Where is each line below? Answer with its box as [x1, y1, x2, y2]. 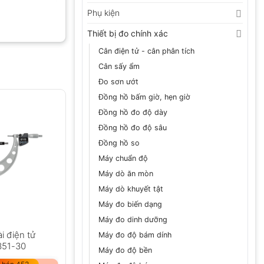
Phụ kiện [87, 8, 120, 18]
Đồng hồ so [98, 138, 140, 148]
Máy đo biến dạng [98, 200, 162, 209]
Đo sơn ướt [98, 77, 138, 87]
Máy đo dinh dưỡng [98, 215, 167, 225]
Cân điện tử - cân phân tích [98, 47, 194, 56]
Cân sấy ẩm [98, 62, 140, 71]
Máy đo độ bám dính [98, 230, 171, 240]
